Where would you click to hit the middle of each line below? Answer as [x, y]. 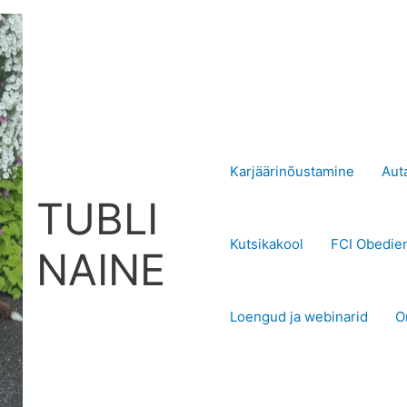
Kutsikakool [266, 243]
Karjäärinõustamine [292, 171]
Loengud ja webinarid [298, 316]
